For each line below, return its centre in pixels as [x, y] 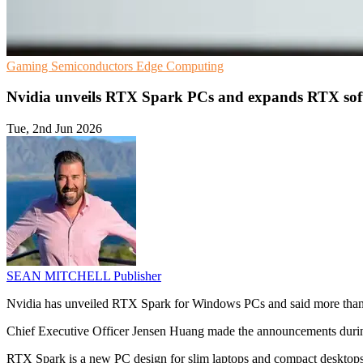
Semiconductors [94, 66]
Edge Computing [180, 66]
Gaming [29, 66]
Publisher [137, 276]
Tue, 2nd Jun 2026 [54, 129]
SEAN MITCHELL [60, 276]
